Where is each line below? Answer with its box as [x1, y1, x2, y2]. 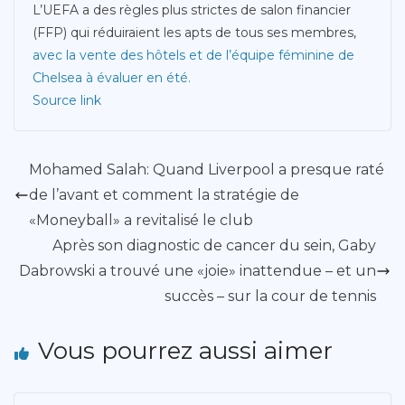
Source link [33, 91, 101, 108]
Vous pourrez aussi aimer [38, 335, 333, 365]
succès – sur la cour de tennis [165, 287, 376, 305]
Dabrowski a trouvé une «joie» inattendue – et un [19, 261, 376, 279]
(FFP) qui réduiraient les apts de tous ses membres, [33, 24, 356, 41]
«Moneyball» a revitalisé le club [29, 211, 253, 229]
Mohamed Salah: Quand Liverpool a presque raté [29, 160, 384, 178]
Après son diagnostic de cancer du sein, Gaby [52, 236, 376, 254]
